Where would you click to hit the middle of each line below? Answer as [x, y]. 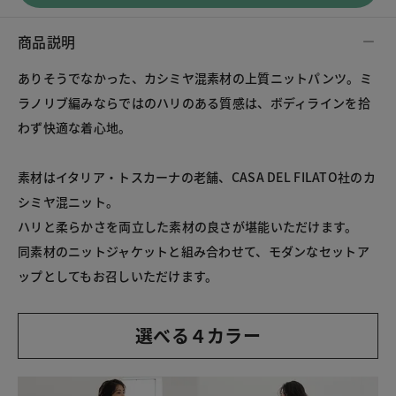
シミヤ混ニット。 [69, 202]
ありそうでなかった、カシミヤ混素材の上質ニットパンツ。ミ [195, 78]
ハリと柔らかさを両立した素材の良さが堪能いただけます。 [188, 227]
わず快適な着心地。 [75, 128]
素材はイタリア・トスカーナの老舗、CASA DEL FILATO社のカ [197, 177]
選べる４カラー [198, 336]
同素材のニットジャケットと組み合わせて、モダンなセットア [194, 251]
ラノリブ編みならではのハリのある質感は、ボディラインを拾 [194, 103]
